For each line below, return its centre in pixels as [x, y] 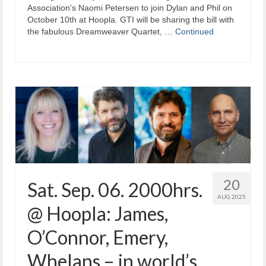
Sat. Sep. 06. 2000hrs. [115, 189]
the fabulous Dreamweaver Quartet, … [101, 31]
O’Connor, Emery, [98, 237]
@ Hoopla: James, [98, 213]
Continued [194, 31]
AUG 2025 [232, 196]
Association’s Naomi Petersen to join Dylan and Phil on [130, 7]
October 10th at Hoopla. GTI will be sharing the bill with [131, 19]
